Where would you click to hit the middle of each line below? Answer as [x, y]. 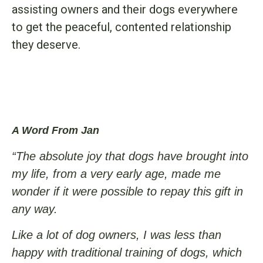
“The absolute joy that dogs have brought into [130, 156]
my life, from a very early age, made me [116, 173]
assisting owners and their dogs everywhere [125, 10]
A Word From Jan [55, 130]
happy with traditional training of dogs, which [127, 253]
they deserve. [48, 45]
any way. [35, 209]
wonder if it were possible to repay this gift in [127, 191]
